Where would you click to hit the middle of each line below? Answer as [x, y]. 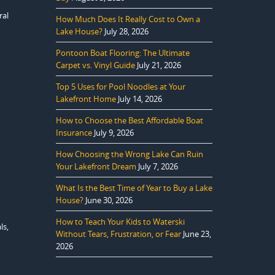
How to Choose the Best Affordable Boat [130, 120]
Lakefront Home [86, 99]
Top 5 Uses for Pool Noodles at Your [121, 87]
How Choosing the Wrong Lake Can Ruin [130, 154]
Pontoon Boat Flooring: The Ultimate [123, 53]
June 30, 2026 [109, 200]
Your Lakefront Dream [96, 166]
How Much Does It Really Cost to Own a [128, 19]
